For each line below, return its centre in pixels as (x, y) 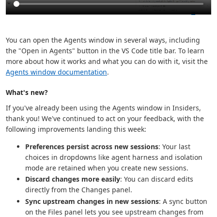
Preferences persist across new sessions (92, 146)
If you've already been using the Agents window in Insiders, (103, 108)
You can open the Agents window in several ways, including (103, 40)
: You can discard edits (157, 179)
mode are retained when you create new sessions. (107, 168)
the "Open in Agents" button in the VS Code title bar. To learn (105, 50)
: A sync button (183, 201)
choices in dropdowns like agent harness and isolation (114, 157)
